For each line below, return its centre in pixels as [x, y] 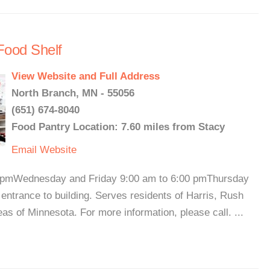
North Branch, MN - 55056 [73, 93]
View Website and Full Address [86, 76]
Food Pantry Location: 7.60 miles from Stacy [118, 127]
